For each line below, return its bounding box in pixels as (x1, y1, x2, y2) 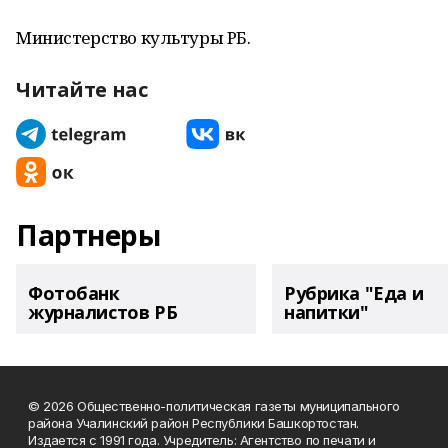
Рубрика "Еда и (284, 281, 424, 305)
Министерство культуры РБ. (16, 26, 251, 49)
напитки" (284, 300, 369, 324)
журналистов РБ (28, 300, 178, 324)
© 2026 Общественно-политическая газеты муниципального (28, 398, 400, 414)
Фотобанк (28, 281, 120, 305)
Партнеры (16, 216, 161, 254)
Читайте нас (16, 76, 148, 103)
